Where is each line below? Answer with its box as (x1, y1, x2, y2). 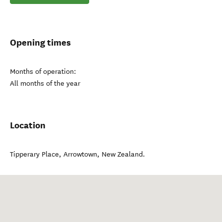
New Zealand (102, 150, 143, 159)
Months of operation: (10, 67, 76, 76)
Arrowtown (63, 150, 97, 159)
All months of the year (10, 79, 80, 88)
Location (10, 119, 46, 131)
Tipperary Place (10, 150, 59, 159)
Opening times (10, 37, 71, 48)
